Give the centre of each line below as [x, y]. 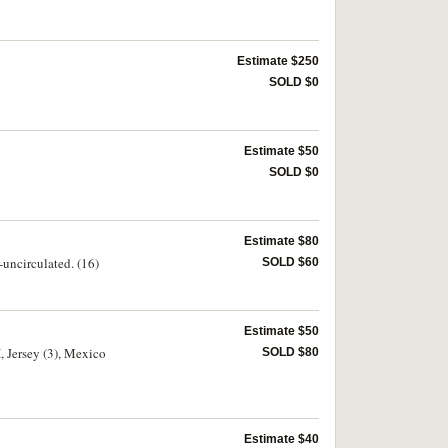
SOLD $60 [290, 262]
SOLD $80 [290, 352]
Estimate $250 [278, 61]
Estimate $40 [281, 439]
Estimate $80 [281, 241]
